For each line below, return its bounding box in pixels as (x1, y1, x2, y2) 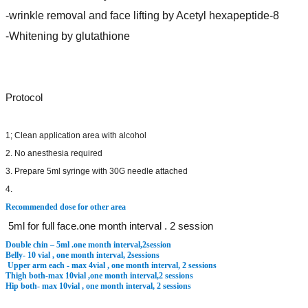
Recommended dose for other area (5, 202, 126, 212)
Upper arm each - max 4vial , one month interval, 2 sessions (8, 261, 217, 270)
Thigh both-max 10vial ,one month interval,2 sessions (5, 271, 193, 280)
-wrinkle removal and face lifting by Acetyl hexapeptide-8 (5, 10, 279, 21)
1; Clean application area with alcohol (5, 131, 146, 140)
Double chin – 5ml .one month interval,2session (5, 240, 171, 250)
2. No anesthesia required (5, 148, 102, 158)
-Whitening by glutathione (5, 30, 130, 42)
